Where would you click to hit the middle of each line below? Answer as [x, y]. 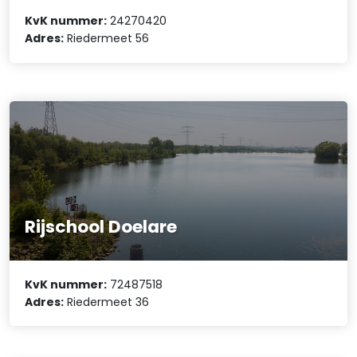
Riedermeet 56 [107, 39]
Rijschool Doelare [101, 227]
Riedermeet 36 [107, 302]
